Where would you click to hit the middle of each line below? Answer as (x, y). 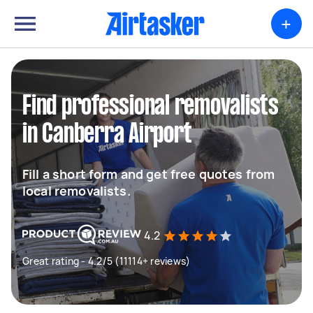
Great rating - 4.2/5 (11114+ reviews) (107, 261)
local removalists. (77, 191)
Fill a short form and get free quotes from (149, 174)
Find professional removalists (151, 107)
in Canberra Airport (107, 135)
